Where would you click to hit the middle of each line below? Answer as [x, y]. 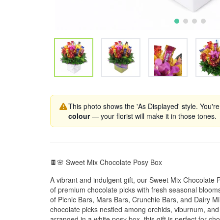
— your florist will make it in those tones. [153, 116]
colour [79, 116]
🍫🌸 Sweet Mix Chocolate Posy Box [106, 162]
